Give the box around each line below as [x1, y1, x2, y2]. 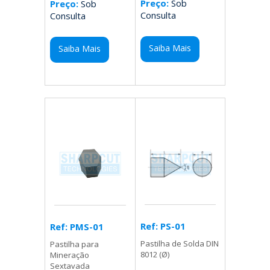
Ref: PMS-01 [50, 221, 104, 233]
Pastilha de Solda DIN [140, 238, 219, 250]
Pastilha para [50, 239, 99, 250]
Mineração [50, 250, 90, 261]
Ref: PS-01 [140, 220, 186, 233]
